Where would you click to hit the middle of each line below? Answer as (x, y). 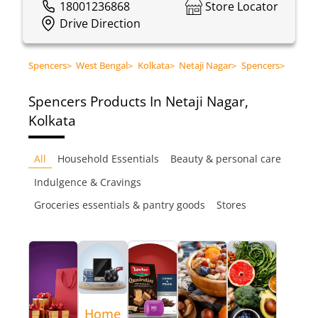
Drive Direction (100, 23)
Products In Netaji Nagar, (169, 102)
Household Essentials (108, 159)
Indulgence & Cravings (88, 182)
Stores (231, 204)
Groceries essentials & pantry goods (120, 204)
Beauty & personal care (226, 159)
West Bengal (102, 65)
